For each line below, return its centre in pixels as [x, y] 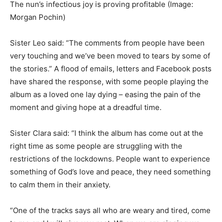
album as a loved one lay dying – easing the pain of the [105, 95]
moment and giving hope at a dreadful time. [86, 108]
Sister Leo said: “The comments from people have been [107, 43]
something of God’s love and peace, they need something [110, 172]
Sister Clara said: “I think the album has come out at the [107, 133]
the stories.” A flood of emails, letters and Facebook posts [111, 69]
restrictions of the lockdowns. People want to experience [110, 159]
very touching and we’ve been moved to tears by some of [110, 56]
